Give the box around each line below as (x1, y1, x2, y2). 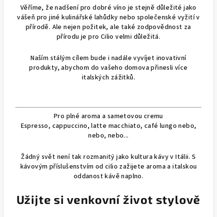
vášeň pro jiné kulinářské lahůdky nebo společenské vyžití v (17, 13, 200, 22)
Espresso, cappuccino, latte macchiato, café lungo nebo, (20, 121, 197, 131)
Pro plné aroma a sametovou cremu (54, 111, 163, 121)
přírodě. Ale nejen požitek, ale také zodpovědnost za (26, 22, 191, 32)
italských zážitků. (81, 73, 136, 82)
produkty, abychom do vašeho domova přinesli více (29, 63, 188, 73)
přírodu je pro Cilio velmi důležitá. (56, 32, 161, 42)
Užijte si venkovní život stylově (16, 192, 201, 206)
